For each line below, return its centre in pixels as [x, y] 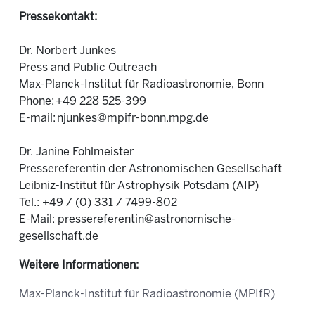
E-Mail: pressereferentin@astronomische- [127, 220]
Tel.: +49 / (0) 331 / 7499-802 [98, 203]
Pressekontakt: [58, 17]
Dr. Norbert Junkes [67, 51]
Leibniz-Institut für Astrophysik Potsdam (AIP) [139, 186]
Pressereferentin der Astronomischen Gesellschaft [150, 169]
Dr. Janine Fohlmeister [76, 152]
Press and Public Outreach [88, 68]
